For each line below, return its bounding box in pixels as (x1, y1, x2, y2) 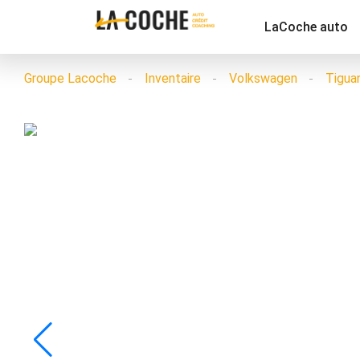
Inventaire (145, 71, 201, 86)
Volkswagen (229, 71, 297, 86)
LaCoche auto (264, 18, 349, 35)
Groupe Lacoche (24, 71, 117, 86)
